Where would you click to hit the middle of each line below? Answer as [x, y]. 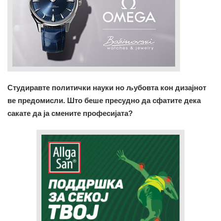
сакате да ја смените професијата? [70, 113]
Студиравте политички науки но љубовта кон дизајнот [107, 87]
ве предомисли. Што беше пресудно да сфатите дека [104, 100]
